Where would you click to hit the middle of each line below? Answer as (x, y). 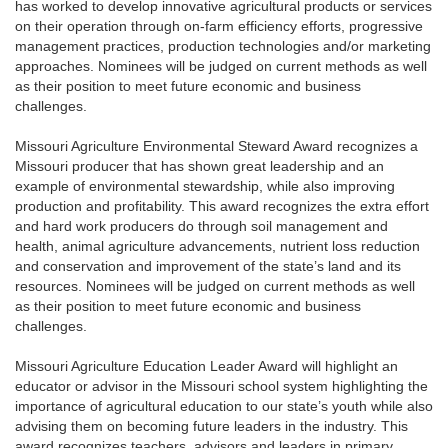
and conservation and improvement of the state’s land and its (208, 266)
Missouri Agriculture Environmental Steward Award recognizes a (216, 146)
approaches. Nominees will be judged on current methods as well (221, 66)
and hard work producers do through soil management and (201, 226)
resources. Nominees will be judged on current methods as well (215, 286)
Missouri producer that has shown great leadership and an (199, 166)
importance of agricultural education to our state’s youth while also (224, 406)
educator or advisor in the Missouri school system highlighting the (221, 386)
